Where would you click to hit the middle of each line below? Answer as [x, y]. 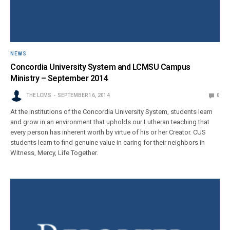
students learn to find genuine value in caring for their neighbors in [108, 143]
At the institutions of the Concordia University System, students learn [112, 112]
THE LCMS [39, 95]
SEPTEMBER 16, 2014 [84, 95]
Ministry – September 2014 [59, 79]
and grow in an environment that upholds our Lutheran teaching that [110, 122]
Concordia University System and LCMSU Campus [100, 67]
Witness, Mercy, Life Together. [54, 153]
